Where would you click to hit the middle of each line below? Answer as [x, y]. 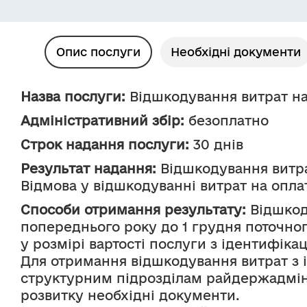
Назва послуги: [73, 97]
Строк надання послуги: [105, 145]
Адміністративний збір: [102, 121]
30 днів [216, 145]
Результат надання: [88, 169]
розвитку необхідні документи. [130, 295]
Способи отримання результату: [133, 210]
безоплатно [226, 121]
